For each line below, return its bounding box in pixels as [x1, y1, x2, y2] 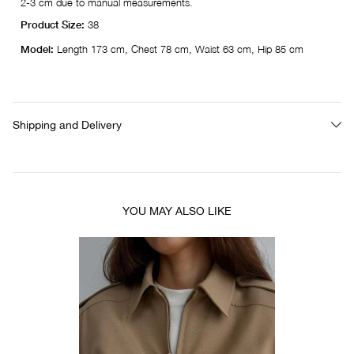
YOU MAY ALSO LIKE [122, 204, 232, 217]
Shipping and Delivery [13, 118, 122, 131]
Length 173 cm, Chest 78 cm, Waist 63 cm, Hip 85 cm [57, 42, 303, 55]
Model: [21, 42, 57, 55]
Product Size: [21, 17, 88, 31]
